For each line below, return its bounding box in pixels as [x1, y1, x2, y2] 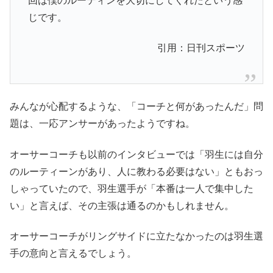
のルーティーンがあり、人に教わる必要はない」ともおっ [10, 163, 263, 178]
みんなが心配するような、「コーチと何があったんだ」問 [10, 99, 263, 113]
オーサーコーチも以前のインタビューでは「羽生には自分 [10, 146, 263, 161]
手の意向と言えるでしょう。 [10, 246, 136, 260]
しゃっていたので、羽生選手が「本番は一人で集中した [10, 180, 253, 195]
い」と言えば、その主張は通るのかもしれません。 [10, 197, 234, 212]
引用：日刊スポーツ [157, 40, 246, 55]
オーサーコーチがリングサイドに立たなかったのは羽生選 [10, 229, 263, 243]
